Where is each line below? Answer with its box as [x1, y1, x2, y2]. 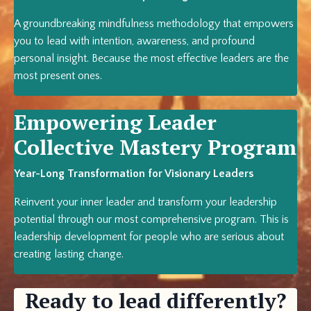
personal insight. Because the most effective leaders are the [14, 52, 289, 65]
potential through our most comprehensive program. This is [14, 213, 289, 226]
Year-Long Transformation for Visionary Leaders [14, 167, 253, 180]
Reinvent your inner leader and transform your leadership [14, 196, 277, 209]
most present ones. [14, 69, 102, 83]
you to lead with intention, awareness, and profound [14, 35, 255, 48]
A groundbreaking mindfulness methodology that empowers [14, 17, 294, 31]
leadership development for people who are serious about [14, 230, 284, 244]
